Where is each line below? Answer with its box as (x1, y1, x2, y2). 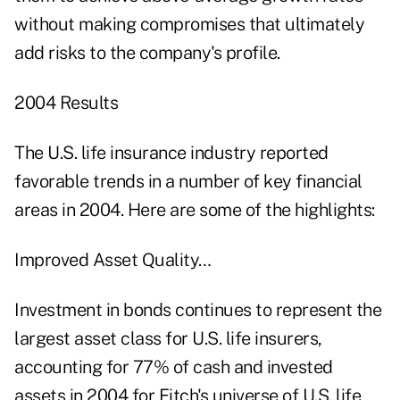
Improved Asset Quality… (14, 249, 212, 271)
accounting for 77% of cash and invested (14, 356, 333, 379)
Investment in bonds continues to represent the (14, 299, 381, 321)
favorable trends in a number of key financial (14, 171, 362, 193)
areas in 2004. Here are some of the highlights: (14, 199, 375, 221)
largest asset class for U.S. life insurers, (14, 328, 322, 350)
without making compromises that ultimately (14, 13, 364, 36)
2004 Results (14, 92, 118, 114)
